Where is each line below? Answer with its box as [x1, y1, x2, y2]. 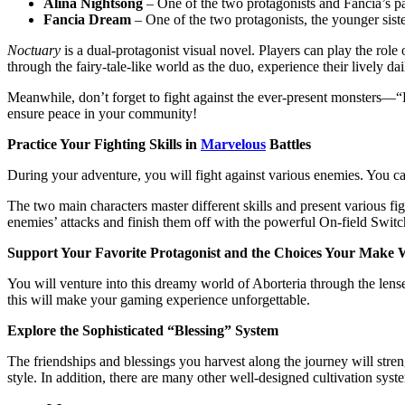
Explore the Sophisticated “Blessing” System [7, 322, 278, 338]
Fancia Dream [43, 11, 131, 27]
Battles [266, 136, 311, 152]
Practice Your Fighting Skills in [7, 136, 201, 152]
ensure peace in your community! [7, 105, 197, 121]
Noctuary [7, 42, 61, 58]
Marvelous [201, 136, 266, 152]
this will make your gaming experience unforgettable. [7, 291, 310, 307]
